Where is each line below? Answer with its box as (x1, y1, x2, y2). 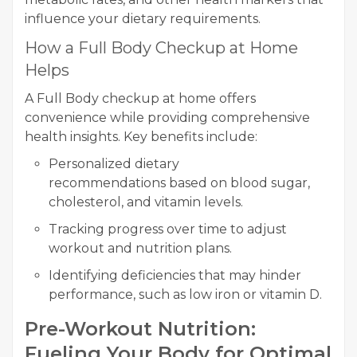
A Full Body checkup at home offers (25, 90, 256, 106)
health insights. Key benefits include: (25, 128, 257, 144)
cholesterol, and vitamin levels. (49, 194, 243, 210)
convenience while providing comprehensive (25, 109, 310, 125)
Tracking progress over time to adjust (49, 221, 287, 237)
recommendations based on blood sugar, (49, 175, 310, 190)
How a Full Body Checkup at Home (25, 37, 298, 57)
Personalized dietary (49, 155, 179, 171)
